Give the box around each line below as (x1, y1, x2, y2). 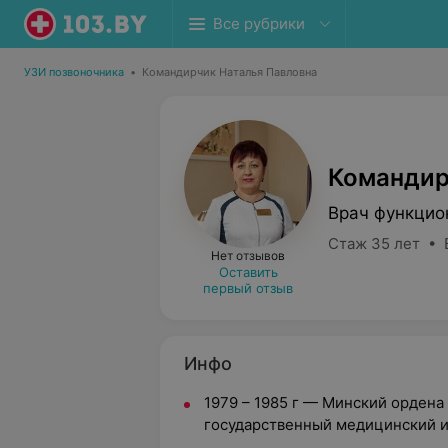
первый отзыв (203, 280, 293, 296)
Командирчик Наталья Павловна (142, 65, 317, 79)
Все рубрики (213, 14, 305, 33)
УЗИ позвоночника (24, 65, 124, 79)
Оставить (218, 264, 278, 280)
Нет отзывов (211, 248, 285, 263)
